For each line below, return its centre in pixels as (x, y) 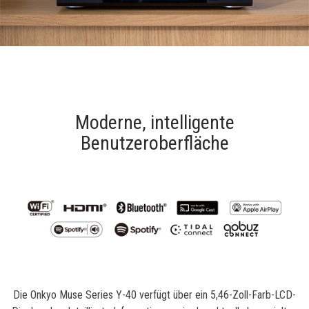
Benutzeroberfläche (154, 143)
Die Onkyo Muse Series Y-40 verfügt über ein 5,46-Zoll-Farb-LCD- (154, 295)
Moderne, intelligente (154, 122)
